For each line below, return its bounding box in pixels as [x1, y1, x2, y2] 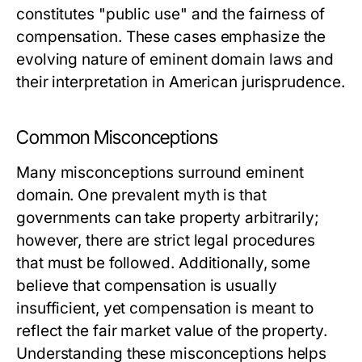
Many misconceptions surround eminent [16, 163, 304, 183]
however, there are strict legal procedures [16, 231, 316, 250]
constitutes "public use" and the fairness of [16, 5, 325, 24]
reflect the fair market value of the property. [16, 322, 327, 341]
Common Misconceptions [16, 126, 218, 149]
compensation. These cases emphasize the [16, 27, 326, 47]
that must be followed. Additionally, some [16, 254, 311, 273]
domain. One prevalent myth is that [16, 186, 267, 205]
